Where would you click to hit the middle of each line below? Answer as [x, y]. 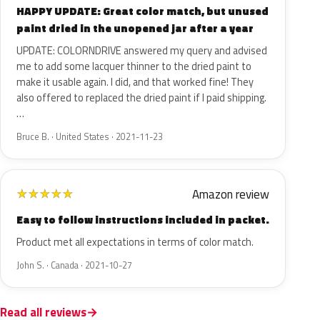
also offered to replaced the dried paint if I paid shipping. [141, 98]
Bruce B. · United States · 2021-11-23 [90, 137]
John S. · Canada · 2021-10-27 [74, 265]
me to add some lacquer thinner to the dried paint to [134, 66]
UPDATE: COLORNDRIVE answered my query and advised [142, 51]
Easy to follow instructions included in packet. [143, 220]
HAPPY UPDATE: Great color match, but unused [142, 11]
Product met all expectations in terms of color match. [135, 242]
